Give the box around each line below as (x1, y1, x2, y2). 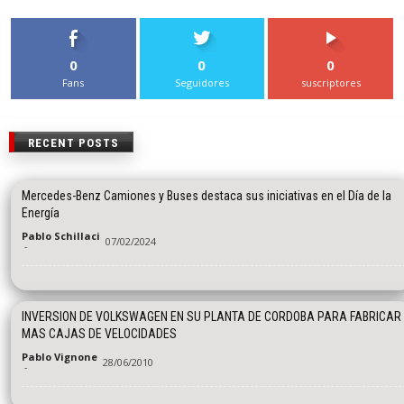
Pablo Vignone (22, 350, 97, 364)
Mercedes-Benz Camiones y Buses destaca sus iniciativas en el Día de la (22, 188, 391, 204)
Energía (22, 206, 60, 221)
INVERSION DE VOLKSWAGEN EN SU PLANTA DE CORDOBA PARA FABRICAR (22, 309, 401, 325)
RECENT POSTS (28, 136, 119, 151)
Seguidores (174, 75, 229, 89)
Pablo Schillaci (22, 229, 100, 243)
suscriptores (300, 75, 361, 89)
